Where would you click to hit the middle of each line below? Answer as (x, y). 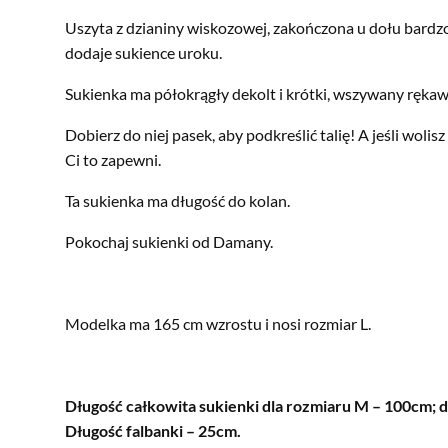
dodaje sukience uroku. (143, 53)
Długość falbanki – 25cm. (153, 431)
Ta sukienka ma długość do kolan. (177, 201)
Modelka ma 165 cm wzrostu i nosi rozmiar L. (218, 324)
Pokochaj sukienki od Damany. (169, 242)
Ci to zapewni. (113, 160)
